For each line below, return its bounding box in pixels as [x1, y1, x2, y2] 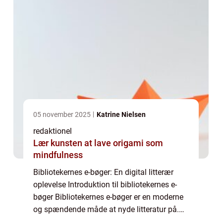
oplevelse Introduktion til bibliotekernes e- [33, 180, 177, 190]
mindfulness [33, 150, 83, 161]
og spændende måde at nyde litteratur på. [33, 205, 179, 215]
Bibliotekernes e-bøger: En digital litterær [33, 167, 173, 177]
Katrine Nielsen [97, 111, 146, 119]
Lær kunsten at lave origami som [33, 138, 163, 149]
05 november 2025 [33, 111, 92, 119]
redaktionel [33, 126, 72, 136]
